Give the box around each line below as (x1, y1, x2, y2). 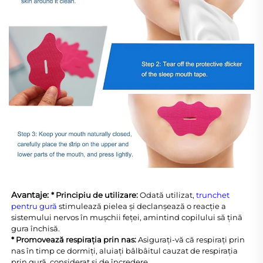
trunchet (196, 190, 230, 200)
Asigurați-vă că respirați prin (138, 235, 245, 245)
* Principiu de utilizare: (51, 190, 140, 200)
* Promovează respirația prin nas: (11, 235, 138, 245)
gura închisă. (11, 224, 62, 234)
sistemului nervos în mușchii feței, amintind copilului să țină (11, 213, 242, 222)
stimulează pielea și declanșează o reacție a (59, 201, 226, 211)
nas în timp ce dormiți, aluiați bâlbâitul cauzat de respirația (11, 246, 238, 256)
